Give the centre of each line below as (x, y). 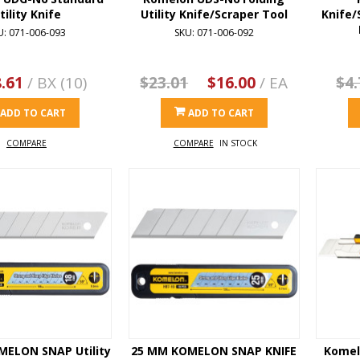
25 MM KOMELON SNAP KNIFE (214, 350)
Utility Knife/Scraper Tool (214, 14)
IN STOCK (238, 143)
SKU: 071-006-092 (214, 32)
